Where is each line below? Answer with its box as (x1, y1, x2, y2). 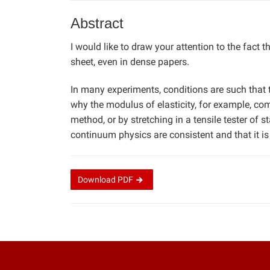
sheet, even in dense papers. (71, 55, 189, 67)
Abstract (71, 14, 124, 31)
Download (78, 174, 118, 184)
